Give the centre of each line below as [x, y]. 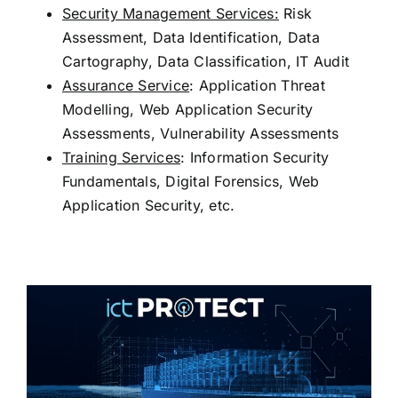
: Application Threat [257, 86]
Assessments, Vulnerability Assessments [200, 134]
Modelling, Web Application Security [187, 110]
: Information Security [255, 158]
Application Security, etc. [148, 206]
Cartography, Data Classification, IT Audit [206, 62]
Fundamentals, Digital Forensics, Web [191, 182]
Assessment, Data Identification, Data [191, 38]
